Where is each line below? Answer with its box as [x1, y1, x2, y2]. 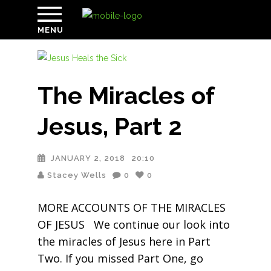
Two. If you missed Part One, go [37, 251, 203, 266]
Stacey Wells [47, 171, 106, 180]
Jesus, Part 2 [37, 112, 182, 140]
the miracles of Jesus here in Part [37, 234, 211, 249]
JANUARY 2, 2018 [50, 154, 125, 163]
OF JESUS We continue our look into [37, 217, 230, 232]
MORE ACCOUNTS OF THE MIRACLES [37, 200, 226, 215]
